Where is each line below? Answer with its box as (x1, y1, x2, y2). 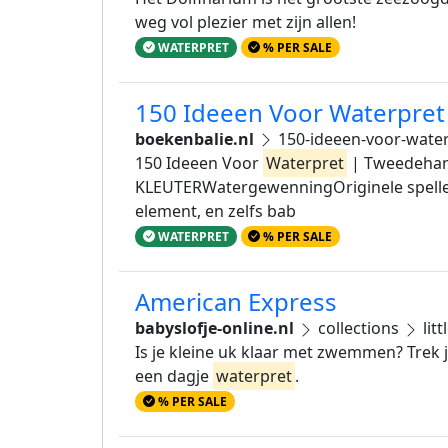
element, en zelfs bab (135, 199, 296, 222)
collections (314, 316, 403, 339)
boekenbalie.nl (135, 127, 254, 150)
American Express (135, 284, 337, 318)
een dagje (135, 364, 213, 387)
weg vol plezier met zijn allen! (135, 10, 356, 33)
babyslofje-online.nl (135, 316, 294, 339)
